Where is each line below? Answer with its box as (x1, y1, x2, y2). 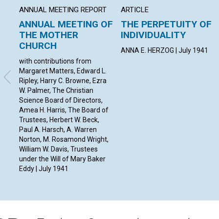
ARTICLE (121, 5, 149, 14)
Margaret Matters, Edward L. (19, 66, 107, 75)
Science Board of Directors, (19, 96, 103, 104)
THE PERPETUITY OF (121, 18, 212, 30)
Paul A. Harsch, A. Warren (19, 125, 97, 133)
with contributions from (19, 57, 91, 65)
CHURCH (19, 40, 57, 51)
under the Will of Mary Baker (19, 154, 106, 163)
